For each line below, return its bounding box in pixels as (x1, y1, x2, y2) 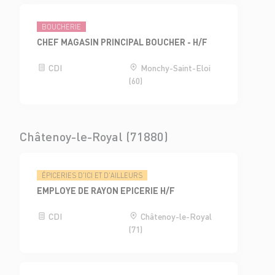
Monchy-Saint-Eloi (138, 61, 211, 73)
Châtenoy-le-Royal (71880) (20, 128, 168, 145)
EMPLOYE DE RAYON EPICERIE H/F (37, 184, 176, 196)
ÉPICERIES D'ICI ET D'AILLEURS (42, 171, 143, 180)
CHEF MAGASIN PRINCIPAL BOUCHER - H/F (37, 36, 208, 47)
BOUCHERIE (42, 22, 82, 31)
